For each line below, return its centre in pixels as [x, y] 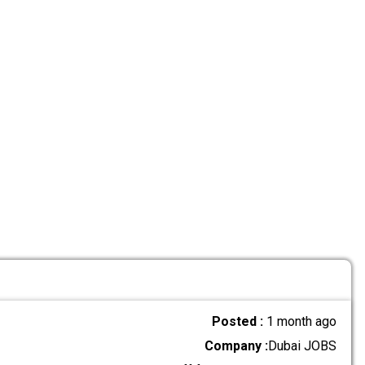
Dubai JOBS [303, 345]
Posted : [240, 321]
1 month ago [302, 321]
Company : [237, 345]
